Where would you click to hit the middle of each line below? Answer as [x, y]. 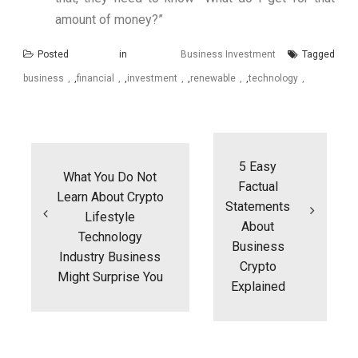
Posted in [107, 55]
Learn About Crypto [110, 197]
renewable [213, 79]
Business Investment [228, 55]
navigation [63, 145]
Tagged [318, 55]
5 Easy [258, 167]
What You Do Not [110, 177]
